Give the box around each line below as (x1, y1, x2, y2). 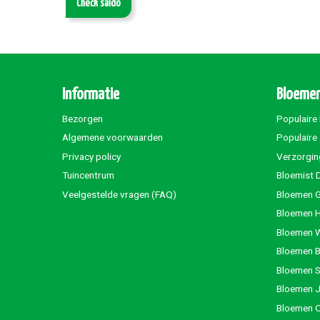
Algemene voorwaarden (62, 131, 163, 144)
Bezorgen (62, 112, 103, 124)
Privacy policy (62, 150, 121, 162)
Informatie (62, 86, 119, 103)
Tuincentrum (62, 169, 114, 181)
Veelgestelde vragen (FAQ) (62, 188, 176, 200)
